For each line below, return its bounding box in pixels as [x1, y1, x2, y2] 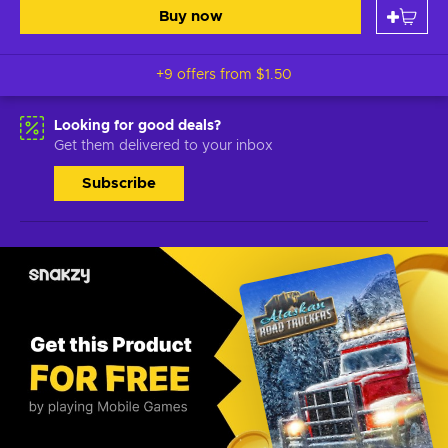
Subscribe [82, 176, 156, 191]
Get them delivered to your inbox [54, 139, 273, 153]
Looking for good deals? [54, 119, 221, 133]
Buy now [158, 9, 223, 24]
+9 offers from [156, 68, 256, 82]
